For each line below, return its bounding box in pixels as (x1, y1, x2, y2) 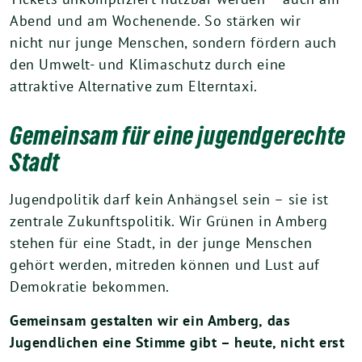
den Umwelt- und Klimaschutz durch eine (10, 55, 286, 74)
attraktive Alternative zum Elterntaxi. (10, 77, 258, 95)
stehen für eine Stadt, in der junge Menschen (10, 234, 313, 252)
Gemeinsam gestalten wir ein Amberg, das (10, 311, 291, 330)
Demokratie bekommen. (10, 277, 170, 296)
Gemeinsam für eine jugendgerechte (10, 121, 346, 150)
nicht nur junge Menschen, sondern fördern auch (10, 33, 337, 52)
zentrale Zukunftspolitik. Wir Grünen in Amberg (10, 212, 328, 230)
